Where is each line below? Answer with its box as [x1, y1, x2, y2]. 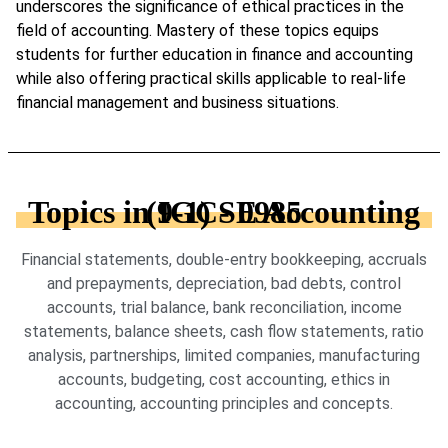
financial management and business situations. [16, 92, 339, 112]
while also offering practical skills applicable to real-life [16, 68, 406, 88]
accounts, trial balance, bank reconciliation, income [46, 297, 402, 317]
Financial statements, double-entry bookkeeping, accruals [21, 249, 427, 269]
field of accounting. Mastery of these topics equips [16, 20, 379, 40]
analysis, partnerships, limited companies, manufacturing [28, 345, 420, 365]
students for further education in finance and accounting [16, 44, 413, 64]
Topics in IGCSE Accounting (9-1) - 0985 [146, 193, 302, 230]
